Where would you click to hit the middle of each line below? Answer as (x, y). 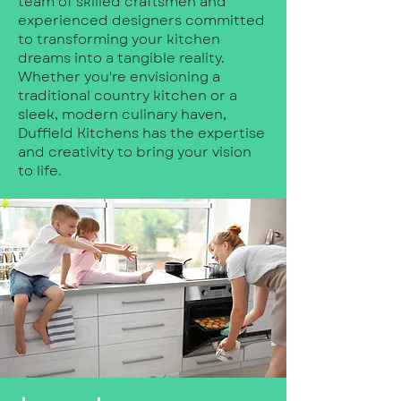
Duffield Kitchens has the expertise (141, 133)
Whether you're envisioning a (119, 77)
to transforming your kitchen (119, 39)
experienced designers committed (141, 20)
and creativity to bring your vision (135, 152)
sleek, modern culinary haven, (122, 114)
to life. (40, 171)
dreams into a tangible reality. (121, 58)
